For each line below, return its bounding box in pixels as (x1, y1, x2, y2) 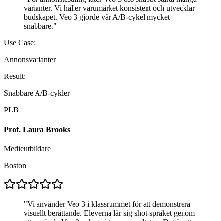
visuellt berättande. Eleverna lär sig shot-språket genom (24, 208, 195, 217)
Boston (4, 161, 26, 170)
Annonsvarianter (4, 55, 56, 64)
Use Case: (4, 38, 36, 47)
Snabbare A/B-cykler (4, 89, 70, 98)
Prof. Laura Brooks (4, 125, 70, 134)
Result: (4, 72, 26, 81)
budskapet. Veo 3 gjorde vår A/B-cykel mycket (24, 13, 170, 22)
